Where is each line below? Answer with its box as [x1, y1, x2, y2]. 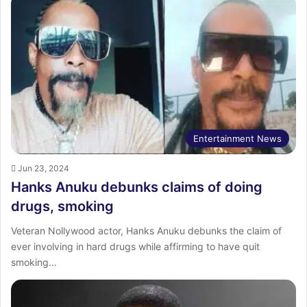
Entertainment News [193, 132, 282, 144]
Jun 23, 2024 [18, 162, 69, 173]
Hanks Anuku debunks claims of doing [11, 178, 262, 195]
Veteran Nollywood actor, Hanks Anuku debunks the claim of [11, 224, 282, 236]
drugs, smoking [11, 197, 114, 214]
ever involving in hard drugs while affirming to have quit [11, 240, 260, 252]
